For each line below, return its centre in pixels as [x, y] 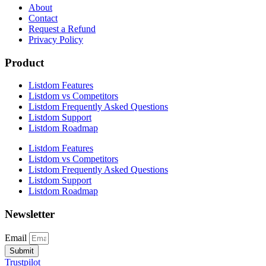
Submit [22, 251]
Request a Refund [62, 29]
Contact [43, 18]
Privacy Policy [56, 39]
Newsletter [30, 214]
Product [24, 62]
